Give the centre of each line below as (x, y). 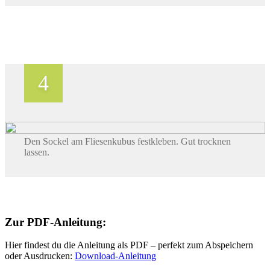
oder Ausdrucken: (40, 256)
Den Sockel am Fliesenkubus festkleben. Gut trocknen (127, 141)
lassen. (37, 152)
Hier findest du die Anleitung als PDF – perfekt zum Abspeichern (129, 245)
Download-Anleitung (115, 256)
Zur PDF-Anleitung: (55, 222)
